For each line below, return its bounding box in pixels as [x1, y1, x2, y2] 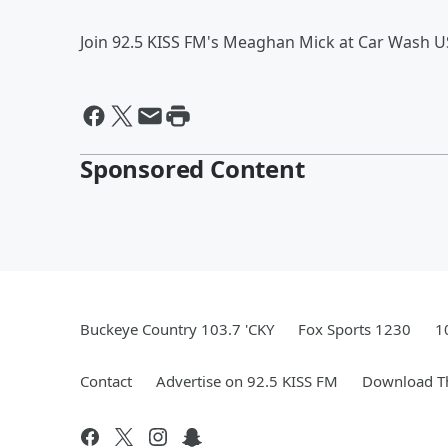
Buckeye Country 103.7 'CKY [80, 319, 274, 339]
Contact [80, 371, 132, 391]
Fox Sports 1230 [298, 319, 411, 339]
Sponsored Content [80, 152, 305, 185]
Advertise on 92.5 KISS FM [156, 371, 338, 391]
